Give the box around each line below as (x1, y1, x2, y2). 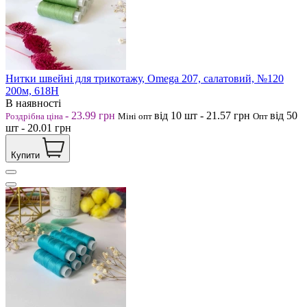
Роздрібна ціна (5, 110, 65, 121)
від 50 (270, 109, 297, 121)
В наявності (5, 97, 61, 109)
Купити (11, 149, 40, 160)
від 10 (154, 109, 184, 121)
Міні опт (118, 110, 154, 121)
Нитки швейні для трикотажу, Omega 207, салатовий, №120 (5, 72, 284, 84)
